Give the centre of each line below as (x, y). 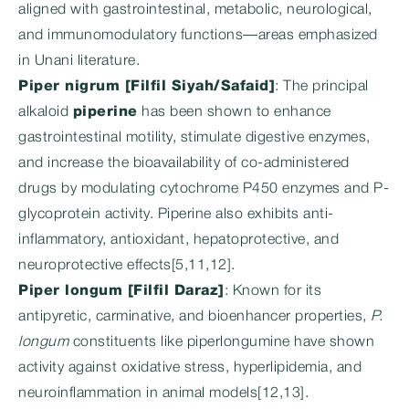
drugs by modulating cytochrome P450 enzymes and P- (204, 189)
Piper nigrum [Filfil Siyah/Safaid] (147, 87)
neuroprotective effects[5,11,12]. (127, 266)
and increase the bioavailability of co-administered (184, 163)
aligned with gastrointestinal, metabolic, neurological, (195, 10)
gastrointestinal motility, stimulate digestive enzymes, (194, 138)
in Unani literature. (79, 61)
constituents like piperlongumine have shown (221, 342)
